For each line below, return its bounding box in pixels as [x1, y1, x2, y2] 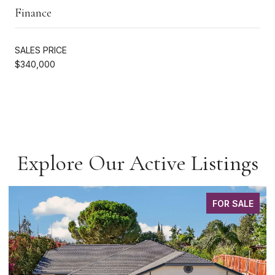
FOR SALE [212, 198, 254, 209]
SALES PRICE [15, 44, 67, 55]
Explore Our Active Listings [17, 149, 258, 176]
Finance [15, 5, 52, 20]
